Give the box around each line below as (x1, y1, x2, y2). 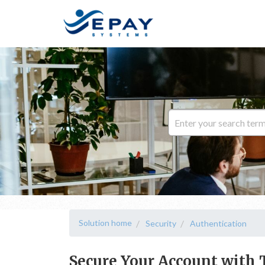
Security (146, 218, 176, 228)
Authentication (190, 218, 247, 228)
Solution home (79, 218, 132, 228)
